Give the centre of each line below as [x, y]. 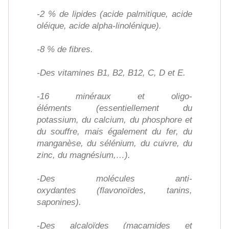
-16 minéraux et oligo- [114, 96]
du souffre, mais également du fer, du [114, 132]
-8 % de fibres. [65, 49]
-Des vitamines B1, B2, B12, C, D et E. [111, 73]
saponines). [59, 202]
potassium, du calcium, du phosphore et [114, 120]
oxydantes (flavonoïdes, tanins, [114, 190]
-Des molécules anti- [114, 179]
